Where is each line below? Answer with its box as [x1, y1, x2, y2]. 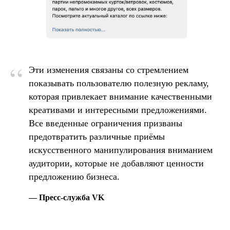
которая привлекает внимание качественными [29, 91, 212, 102]
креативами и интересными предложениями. [29, 104, 207, 115]
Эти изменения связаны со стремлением [29, 64, 188, 75]
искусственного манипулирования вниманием [29, 144, 213, 155]
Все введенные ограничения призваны [29, 118, 182, 128]
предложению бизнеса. [29, 171, 120, 182]
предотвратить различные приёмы [29, 131, 165, 142]
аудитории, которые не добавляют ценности [29, 158, 204, 168]
